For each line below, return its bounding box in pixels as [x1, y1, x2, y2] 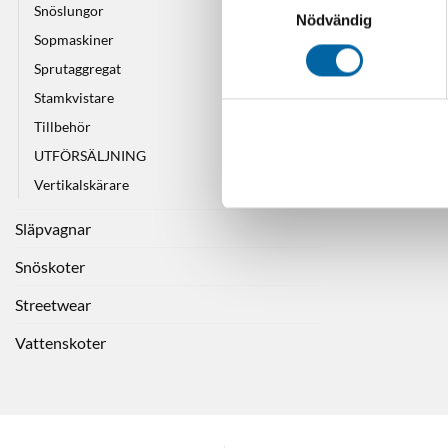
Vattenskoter [15, 332, 106, 352]
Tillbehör [34, 117, 91, 135]
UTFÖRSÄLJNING [34, 146, 146, 164]
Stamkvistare [34, 88, 114, 106]
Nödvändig [295, 11, 373, 29]
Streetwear [15, 294, 91, 314]
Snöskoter [15, 256, 85, 276]
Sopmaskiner [34, 30, 114, 48]
